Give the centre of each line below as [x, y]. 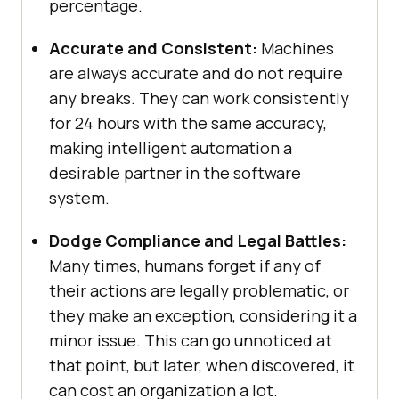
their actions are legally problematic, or [199, 291]
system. [79, 198]
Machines [296, 49]
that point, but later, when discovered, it [202, 366]
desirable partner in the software [175, 173]
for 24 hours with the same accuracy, [188, 123]
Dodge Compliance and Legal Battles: [198, 241]
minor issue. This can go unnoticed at [191, 341]
